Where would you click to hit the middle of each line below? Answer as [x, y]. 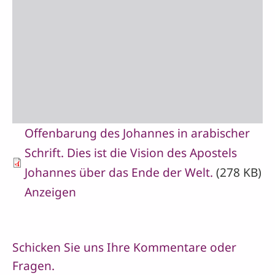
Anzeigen [50, 192]
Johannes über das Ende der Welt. [119, 172]
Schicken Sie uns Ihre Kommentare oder [124, 247]
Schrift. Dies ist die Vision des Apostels [131, 153]
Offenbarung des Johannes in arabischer [137, 133]
